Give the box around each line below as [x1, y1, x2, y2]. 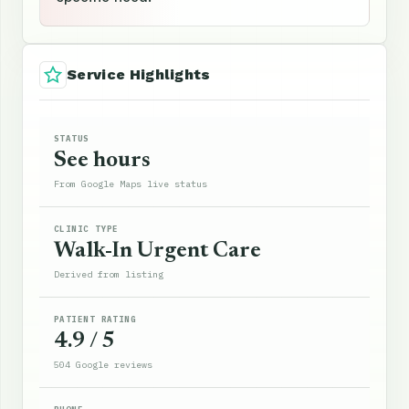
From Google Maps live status [54, 178, 207, 190]
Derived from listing [54, 268, 163, 280]
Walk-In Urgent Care [54, 240, 261, 262]
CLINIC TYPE [54, 224, 119, 234]
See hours [54, 150, 151, 172]
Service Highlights [67, 66, 211, 83]
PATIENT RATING [54, 314, 137, 324]
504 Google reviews [54, 359, 152, 371]
